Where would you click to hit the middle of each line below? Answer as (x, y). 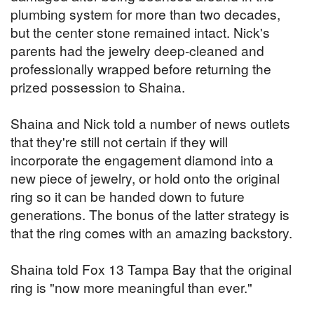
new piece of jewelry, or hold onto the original (145, 178)
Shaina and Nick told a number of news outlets (150, 123)
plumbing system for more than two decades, (145, 14)
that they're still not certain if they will (119, 142)
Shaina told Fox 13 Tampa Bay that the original (151, 269)
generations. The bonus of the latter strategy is (150, 214)
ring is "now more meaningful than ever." (131, 287)
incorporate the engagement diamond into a (142, 160)
